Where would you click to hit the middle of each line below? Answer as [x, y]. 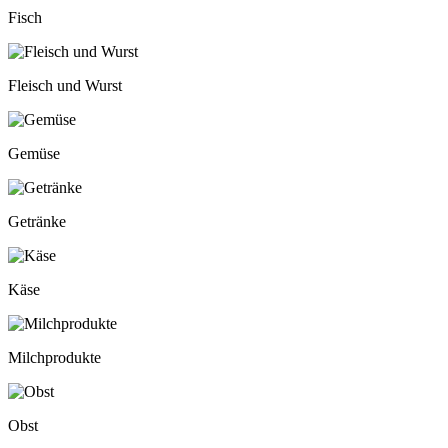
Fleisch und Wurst [65, 86]
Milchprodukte [54, 358]
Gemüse [34, 154]
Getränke [37, 222]
